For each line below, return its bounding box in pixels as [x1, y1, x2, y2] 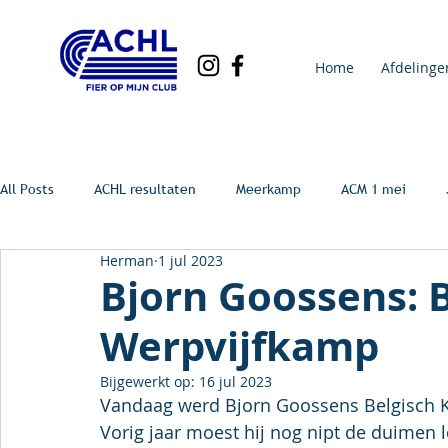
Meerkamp [236, 179, 301, 198]
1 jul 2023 [158, 251, 223, 270]
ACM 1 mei [341, 179, 406, 198]
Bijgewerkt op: [100, 372, 199, 391]
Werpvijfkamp [100, 318, 379, 374]
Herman [100, 251, 154, 270]
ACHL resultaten [94, 179, 196, 198]
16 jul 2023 [199, 372, 272, 391]
